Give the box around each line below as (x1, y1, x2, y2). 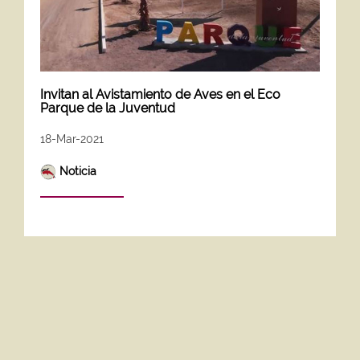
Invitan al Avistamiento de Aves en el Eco (40, 86, 280, 102)
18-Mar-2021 (40, 132, 104, 145)
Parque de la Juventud (40, 100, 175, 116)
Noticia (59, 164, 97, 178)
